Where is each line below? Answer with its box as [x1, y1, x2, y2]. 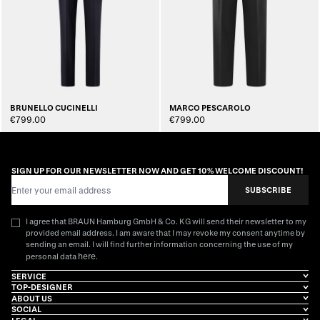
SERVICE [11, 271, 46, 281]
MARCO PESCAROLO [169, 103, 251, 112]
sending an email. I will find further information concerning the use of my [26, 239, 293, 249]
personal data [26, 251, 78, 261]
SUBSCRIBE [245, 185, 291, 194]
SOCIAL [11, 304, 41, 314]
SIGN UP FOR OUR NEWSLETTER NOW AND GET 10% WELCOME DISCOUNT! [11, 166, 304, 175]
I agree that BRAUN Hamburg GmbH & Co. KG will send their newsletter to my [26, 216, 306, 226]
